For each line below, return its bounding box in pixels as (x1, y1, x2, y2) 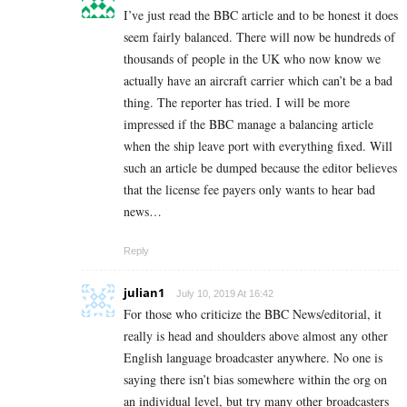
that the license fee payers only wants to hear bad (124, 181, 375, 199)
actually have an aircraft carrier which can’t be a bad (124, 72, 392, 90)
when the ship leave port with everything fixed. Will (124, 137, 392, 155)
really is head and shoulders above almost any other (124, 327, 388, 345)
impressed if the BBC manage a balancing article (124, 115, 373, 134)
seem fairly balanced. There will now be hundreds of (124, 28, 395, 46)
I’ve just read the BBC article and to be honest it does (124, 6, 398, 25)
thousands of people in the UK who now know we (124, 50, 381, 68)
